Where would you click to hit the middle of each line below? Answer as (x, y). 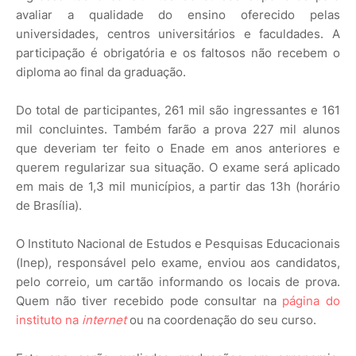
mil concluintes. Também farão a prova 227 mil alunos (178, 130)
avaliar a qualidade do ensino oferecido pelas (178, 15)
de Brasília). (49, 206)
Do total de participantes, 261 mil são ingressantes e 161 (178, 110)
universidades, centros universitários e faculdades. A (178, 34)
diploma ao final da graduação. (101, 72)
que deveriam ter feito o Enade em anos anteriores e (178, 149)
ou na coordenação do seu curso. (221, 320)
